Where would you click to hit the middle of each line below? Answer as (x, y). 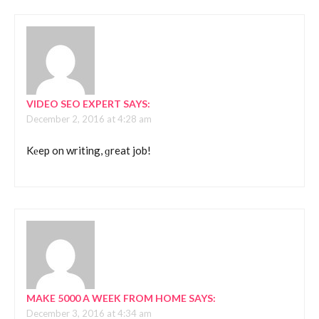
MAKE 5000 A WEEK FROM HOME (106, 298)
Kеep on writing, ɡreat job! (89, 151)
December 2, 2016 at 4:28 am (89, 119)
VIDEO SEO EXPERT (74, 103)
